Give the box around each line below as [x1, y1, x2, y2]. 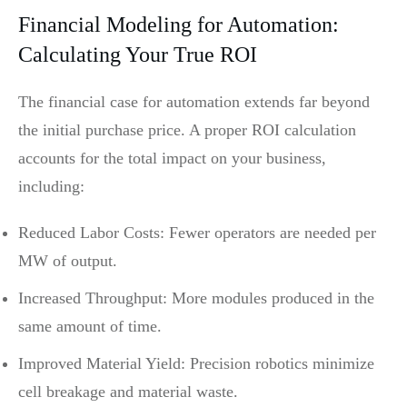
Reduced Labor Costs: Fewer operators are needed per [18, 223, 376, 242]
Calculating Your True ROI [18, 42, 257, 66]
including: [18, 176, 84, 195]
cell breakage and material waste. [18, 382, 238, 401]
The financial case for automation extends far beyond [18, 92, 370, 111]
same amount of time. [18, 316, 162, 335]
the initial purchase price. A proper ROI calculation [18, 120, 356, 139]
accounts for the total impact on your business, [18, 148, 326, 167]
